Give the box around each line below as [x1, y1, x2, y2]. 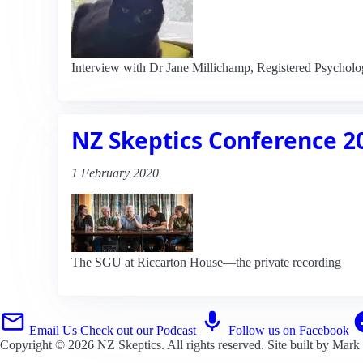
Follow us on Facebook [228, 322, 349, 337]
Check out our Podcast [80, 322, 196, 337]
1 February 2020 [71, 165, 159, 180]
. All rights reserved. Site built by [161, 337, 332, 352]
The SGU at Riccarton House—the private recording [71, 254, 341, 269]
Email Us [29, 322, 77, 337]
